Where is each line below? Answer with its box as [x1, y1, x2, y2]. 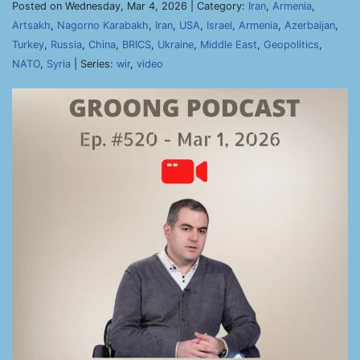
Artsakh [12, 19, 51, 31]
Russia [51, 39, 82, 51]
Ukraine [157, 39, 194, 51]
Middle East [200, 39, 257, 51]
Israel [207, 19, 232, 31]
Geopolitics [264, 39, 319, 51]
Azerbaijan [284, 19, 335, 31]
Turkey [12, 39, 44, 51]
